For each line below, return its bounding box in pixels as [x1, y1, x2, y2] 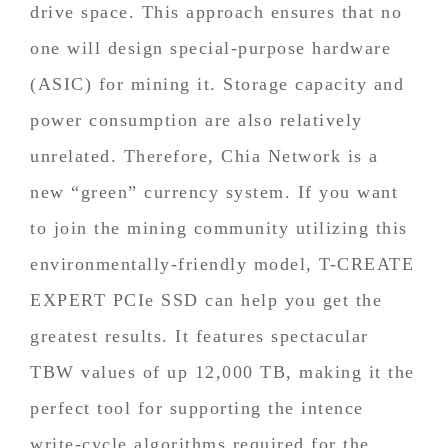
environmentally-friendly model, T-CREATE [30, 253, 414, 274]
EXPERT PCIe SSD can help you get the [30, 289, 382, 310]
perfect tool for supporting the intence [30, 397, 364, 418]
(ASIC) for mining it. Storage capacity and [30, 73, 404, 94]
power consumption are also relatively [30, 109, 363, 130]
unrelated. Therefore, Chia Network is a [30, 145, 379, 166]
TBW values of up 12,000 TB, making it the [30, 361, 415, 382]
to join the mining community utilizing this [30, 217, 408, 238]
